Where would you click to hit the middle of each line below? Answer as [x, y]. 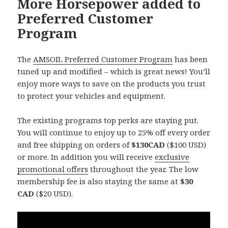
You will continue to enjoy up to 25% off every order [114, 132]
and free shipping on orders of [75, 144]
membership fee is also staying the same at [99, 181]
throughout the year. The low [144, 169]
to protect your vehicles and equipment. [92, 95]
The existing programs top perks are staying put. [108, 120]
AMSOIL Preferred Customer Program [103, 59]
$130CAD [148, 144]
